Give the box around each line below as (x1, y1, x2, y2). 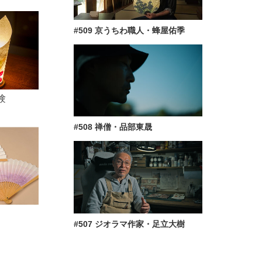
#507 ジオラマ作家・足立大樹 (74, 219, 185, 229)
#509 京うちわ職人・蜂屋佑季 (74, 25, 185, 35)
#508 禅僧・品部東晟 (74, 122, 152, 132)
